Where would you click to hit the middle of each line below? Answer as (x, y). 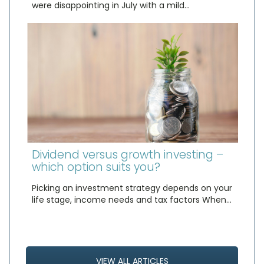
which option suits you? (96, 167)
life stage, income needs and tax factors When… (132, 199)
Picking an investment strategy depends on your (132, 188)
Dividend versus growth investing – (128, 154)
